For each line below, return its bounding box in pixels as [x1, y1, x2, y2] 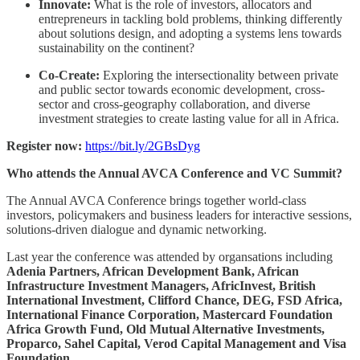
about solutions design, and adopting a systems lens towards [39, 26, 342, 40]
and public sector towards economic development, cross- [39, 82, 325, 96]
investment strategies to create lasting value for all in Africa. [39, 111, 339, 125]
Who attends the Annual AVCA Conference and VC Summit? [6, 166, 342, 180]
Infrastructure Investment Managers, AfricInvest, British [6, 278, 316, 292]
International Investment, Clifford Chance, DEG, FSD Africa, [6, 292, 342, 307]
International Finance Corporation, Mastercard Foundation [6, 307, 333, 321]
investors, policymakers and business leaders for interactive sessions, [6, 207, 352, 222]
